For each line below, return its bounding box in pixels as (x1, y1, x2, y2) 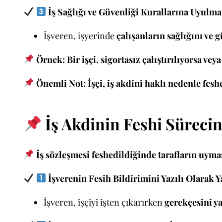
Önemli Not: (36, 77, 86, 89)
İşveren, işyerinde (44, 29, 116, 42)
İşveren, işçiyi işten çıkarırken (44, 196, 165, 208)
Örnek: (36, 53, 65, 65)
